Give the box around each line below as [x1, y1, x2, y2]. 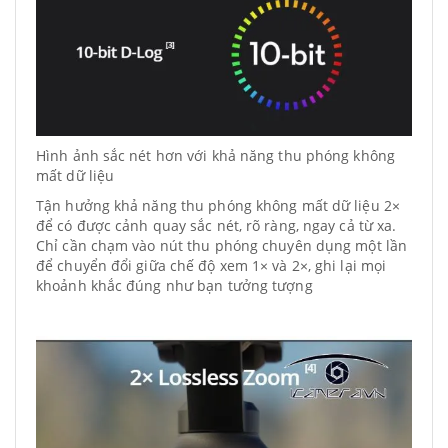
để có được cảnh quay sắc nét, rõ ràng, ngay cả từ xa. [36, 216, 397, 235]
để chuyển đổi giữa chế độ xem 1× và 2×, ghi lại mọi [36, 256, 387, 275]
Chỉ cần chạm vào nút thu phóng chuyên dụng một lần [36, 236, 408, 255]
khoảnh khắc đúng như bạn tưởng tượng [36, 276, 313, 295]
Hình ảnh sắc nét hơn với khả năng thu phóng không [36, 146, 395, 165]
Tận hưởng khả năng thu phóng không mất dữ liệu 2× [36, 196, 400, 215]
